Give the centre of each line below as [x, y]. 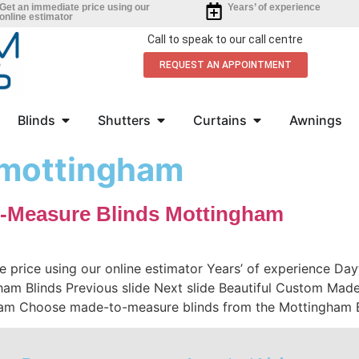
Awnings [315, 120]
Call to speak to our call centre [225, 39]
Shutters [124, 120]
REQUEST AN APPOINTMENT [225, 65]
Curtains [220, 120]
